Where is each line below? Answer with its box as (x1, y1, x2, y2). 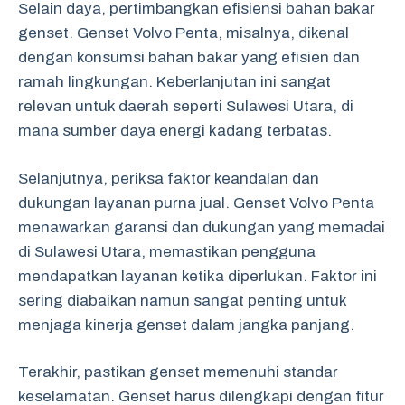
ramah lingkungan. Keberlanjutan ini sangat (18, 73, 331, 90)
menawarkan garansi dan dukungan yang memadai (18, 218, 385, 236)
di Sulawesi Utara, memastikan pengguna (18, 242, 316, 260)
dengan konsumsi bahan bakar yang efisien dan (18, 49, 360, 66)
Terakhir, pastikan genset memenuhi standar (18, 363, 338, 381)
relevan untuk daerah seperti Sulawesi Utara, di (18, 98, 353, 115)
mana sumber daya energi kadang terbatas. (18, 122, 332, 139)
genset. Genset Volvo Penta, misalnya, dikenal (18, 24, 349, 42)
